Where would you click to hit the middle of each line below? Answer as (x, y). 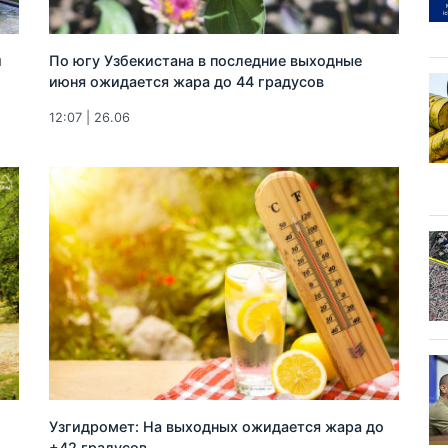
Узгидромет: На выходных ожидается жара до (217, 426)
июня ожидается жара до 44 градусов (187, 81)
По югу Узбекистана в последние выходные (206, 60)
